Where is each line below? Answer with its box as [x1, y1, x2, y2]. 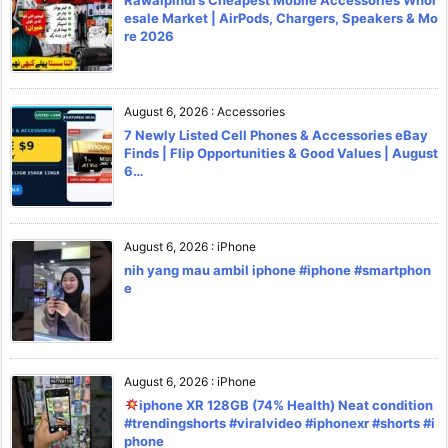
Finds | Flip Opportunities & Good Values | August [124, 144, 438, 161]
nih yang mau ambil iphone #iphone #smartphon [124, 261, 431, 278]
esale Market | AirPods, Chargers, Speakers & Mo [124, 9, 438, 26]
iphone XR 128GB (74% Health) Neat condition [138, 396, 433, 413]
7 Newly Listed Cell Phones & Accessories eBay [124, 126, 428, 143]
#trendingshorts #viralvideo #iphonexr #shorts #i [124, 414, 435, 431]
